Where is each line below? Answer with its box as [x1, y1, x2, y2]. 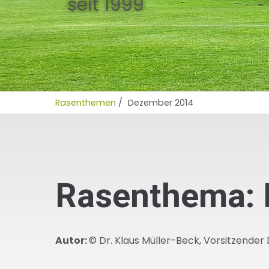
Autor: [55, 234, 89, 247]
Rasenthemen [55, 97, 116, 109]
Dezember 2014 [128, 97, 193, 109]
